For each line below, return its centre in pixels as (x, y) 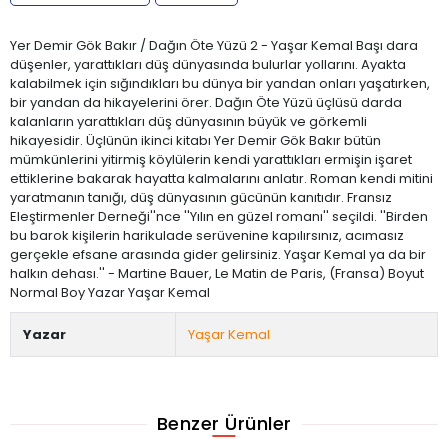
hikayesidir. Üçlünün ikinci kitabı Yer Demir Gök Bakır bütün (195, 140)
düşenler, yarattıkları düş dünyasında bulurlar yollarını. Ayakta (208, 64)
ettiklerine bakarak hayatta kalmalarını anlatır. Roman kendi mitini (221, 178)
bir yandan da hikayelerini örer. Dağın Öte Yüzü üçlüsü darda (206, 102)
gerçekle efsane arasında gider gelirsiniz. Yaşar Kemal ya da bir (218, 254)
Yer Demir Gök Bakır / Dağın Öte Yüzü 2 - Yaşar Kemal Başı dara (214, 45)
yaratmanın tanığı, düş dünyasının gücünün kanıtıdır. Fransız (201, 197)
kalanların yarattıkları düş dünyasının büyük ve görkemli (188, 121)
